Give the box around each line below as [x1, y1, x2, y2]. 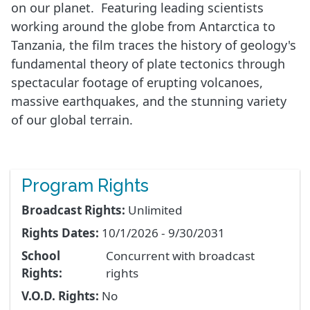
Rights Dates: [21, 225, 99, 241]
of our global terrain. [11, 111, 133, 129]
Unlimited [128, 202, 183, 219]
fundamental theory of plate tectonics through [11, 55, 285, 73]
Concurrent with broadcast [106, 248, 255, 264]
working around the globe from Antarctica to [11, 18, 275, 35]
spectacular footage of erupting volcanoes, [11, 74, 263, 91]
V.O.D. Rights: [21, 288, 99, 304]
